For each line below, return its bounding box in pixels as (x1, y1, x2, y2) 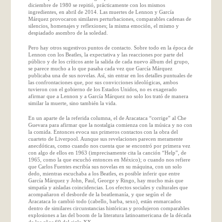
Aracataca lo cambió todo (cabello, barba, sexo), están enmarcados (28, 198, 181, 204)
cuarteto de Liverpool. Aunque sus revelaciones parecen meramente (28, 135, 183, 142)
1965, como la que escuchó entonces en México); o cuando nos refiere (28, 156, 190, 163)
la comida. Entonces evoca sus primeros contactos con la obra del (28, 128, 178, 135)
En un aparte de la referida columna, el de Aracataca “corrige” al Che (28, 114, 186, 121)
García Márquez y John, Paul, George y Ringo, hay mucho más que (28, 177, 183, 183)
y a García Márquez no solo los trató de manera (78, 93, 188, 99)
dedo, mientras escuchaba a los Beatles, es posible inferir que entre (28, 170, 180, 176)
